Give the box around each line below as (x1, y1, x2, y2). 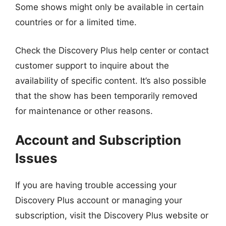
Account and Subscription (15, 132, 181, 148)
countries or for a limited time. (15, 17, 137, 27)
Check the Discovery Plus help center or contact (15, 45, 209, 55)
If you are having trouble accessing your (15, 180, 177, 190)
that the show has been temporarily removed (15, 90, 198, 101)
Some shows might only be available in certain (15, 2, 204, 12)
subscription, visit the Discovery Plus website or (15, 210, 208, 220)
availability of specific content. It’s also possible (15, 75, 206, 86)
